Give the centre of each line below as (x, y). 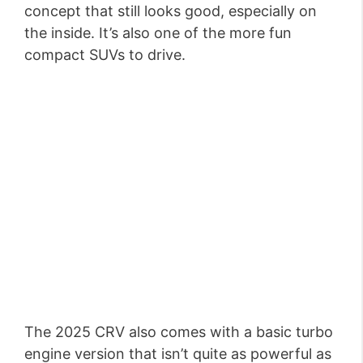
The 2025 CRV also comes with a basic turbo (179, 332)
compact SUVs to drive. (105, 55)
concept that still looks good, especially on (171, 11)
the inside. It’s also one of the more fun (158, 33)
